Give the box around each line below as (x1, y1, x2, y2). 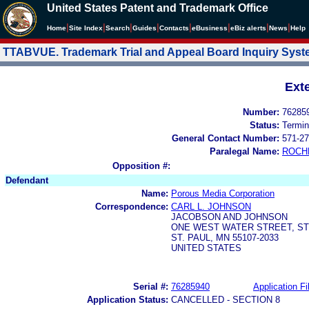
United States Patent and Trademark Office (47, 2, 268, 14)
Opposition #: (112, 160, 170, 171)
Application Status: (87, 294, 168, 305)
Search (106, 24, 130, 32)
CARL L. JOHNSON (171, 201, 251, 212)
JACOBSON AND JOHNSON (171, 211, 288, 222)
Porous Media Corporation (171, 188, 275, 199)
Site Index (69, 24, 103, 32)
